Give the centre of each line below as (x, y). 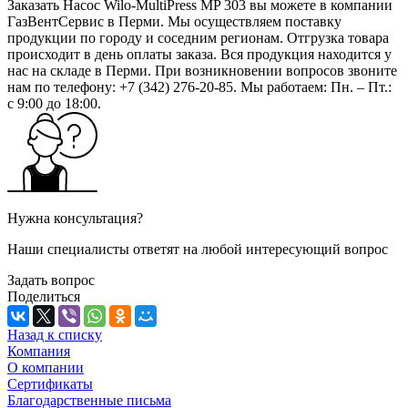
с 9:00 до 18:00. (54, 103)
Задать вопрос (51, 280)
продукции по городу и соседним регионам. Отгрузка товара (198, 37)
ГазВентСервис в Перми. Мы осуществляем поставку (174, 21)
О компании (46, 367)
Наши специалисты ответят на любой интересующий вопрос (198, 249)
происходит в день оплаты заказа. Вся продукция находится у (199, 54)
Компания (39, 351)
